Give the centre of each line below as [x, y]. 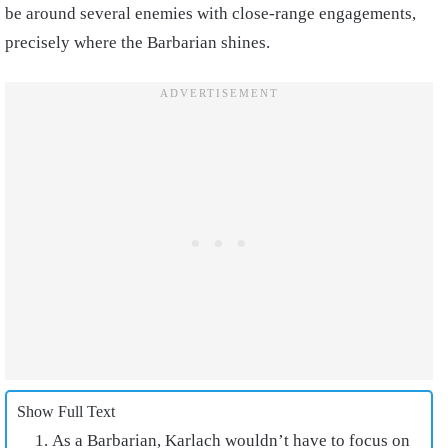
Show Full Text [66, 411]
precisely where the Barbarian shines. [139, 42]
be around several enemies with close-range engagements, [210, 13]
